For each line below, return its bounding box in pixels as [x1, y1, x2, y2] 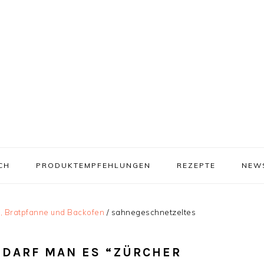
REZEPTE [177, 161, 216, 170]
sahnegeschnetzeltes [109, 207, 196, 217]
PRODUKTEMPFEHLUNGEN [36, 161, 151, 170]
